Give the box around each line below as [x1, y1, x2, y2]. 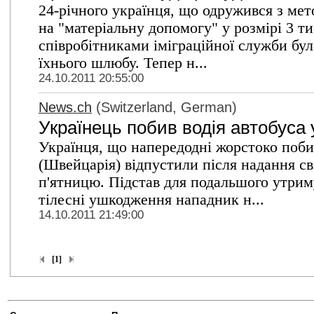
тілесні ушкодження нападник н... [39, 191, 264, 208]
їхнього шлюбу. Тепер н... [39, 55, 207, 71]
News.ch [39, 100, 92, 115]
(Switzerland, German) [92, 100, 237, 115]
